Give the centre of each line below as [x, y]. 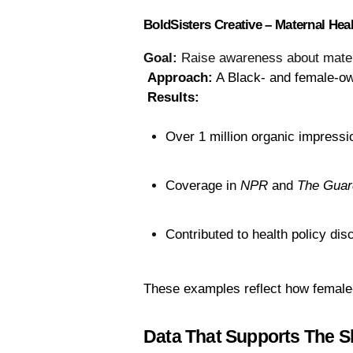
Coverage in [203, 186]
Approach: [180, 78]
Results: [173, 98]
